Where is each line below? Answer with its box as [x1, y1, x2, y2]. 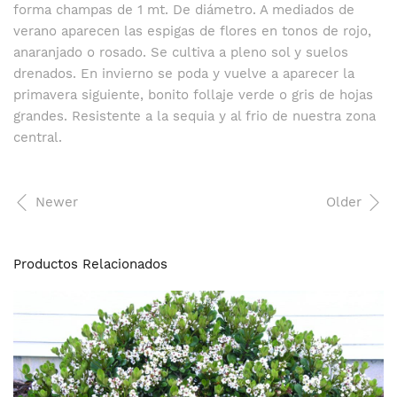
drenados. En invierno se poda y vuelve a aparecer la [13, 66, 354, 82]
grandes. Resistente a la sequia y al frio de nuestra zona [13, 108, 376, 124]
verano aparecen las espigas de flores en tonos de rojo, [13, 23, 371, 39]
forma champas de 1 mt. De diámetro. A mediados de [13, 2, 354, 18]
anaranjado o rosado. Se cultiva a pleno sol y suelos [13, 44, 348, 60]
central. [13, 129, 62, 145]
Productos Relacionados [13, 256, 167, 272]
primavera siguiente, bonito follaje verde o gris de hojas [13, 87, 373, 103]
